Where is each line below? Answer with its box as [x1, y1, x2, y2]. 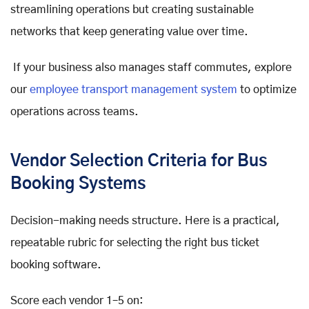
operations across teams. [10, 106, 139, 117]
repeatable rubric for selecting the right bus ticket [10, 237, 259, 248]
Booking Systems [10, 175, 146, 192]
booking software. [10, 259, 101, 270]
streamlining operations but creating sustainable [10, 3, 254, 15]
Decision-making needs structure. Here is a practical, [10, 215, 280, 226]
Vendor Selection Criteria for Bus [10, 152, 268, 170]
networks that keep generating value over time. [10, 26, 248, 37]
